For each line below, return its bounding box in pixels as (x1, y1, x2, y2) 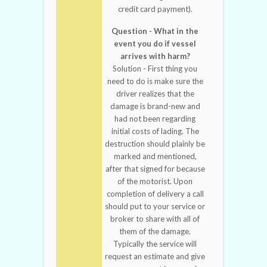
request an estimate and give (105, 252, 205, 262)
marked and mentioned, (113, 151, 197, 162)
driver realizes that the (116, 89, 194, 99)
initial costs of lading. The (111, 126, 199, 136)
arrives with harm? (120, 51, 190, 61)
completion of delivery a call (106, 189, 204, 199)
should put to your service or (105, 201, 205, 212)
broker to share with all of (110, 214, 200, 224)
